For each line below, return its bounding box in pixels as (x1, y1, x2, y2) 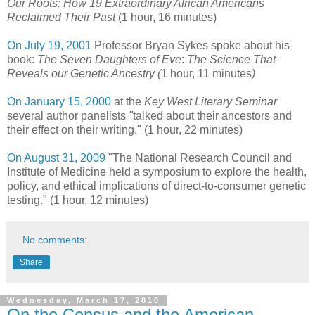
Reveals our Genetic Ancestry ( (7, 67, 161, 79)
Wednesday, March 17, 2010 (7, 296, 160, 305)
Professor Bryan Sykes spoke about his (91, 39, 290, 51)
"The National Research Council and (105, 151, 292, 164)
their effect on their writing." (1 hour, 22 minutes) (7, 123, 243, 136)
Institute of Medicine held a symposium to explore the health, (7, 165, 307, 178)
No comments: (22, 233, 88, 245)
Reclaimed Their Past (7, 11, 115, 23)
